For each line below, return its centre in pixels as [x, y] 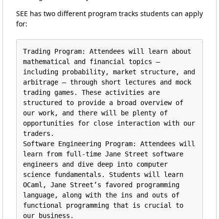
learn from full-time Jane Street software [103, 154]
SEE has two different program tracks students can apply [109, 14]
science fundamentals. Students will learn [103, 174]
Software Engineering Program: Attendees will [109, 143]
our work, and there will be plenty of [96, 113]
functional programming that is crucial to [103, 205]
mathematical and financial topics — [92, 61]
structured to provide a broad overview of [103, 102]
